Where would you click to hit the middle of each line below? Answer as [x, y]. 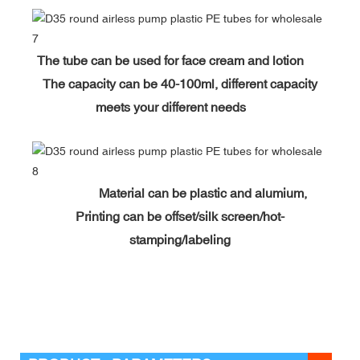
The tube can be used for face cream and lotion [180, 60]
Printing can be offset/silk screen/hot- [180, 216]
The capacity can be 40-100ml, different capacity [180, 83]
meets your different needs [180, 106]
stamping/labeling [180, 239]
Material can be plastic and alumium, [202, 192]
